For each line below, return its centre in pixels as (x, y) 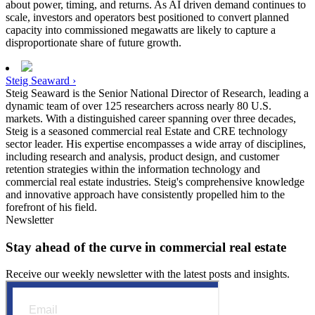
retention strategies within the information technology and (133, 169)
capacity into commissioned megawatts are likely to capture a (141, 30)
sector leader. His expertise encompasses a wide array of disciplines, (156, 143)
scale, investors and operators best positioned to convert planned (147, 17)
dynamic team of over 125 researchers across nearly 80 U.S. (139, 105)
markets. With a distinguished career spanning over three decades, (151, 118)
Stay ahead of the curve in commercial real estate (146, 247)
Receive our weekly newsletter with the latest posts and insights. (148, 274)
